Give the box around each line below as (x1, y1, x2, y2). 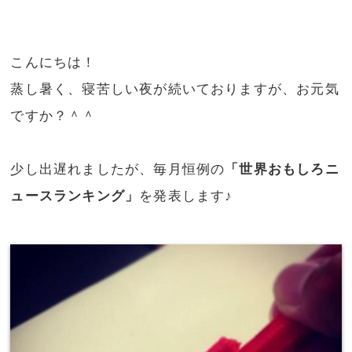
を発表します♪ (139, 189, 233, 204)
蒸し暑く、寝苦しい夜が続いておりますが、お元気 (10, 82, 339, 97)
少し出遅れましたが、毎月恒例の (10, 162, 225, 178)
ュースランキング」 (10, 189, 140, 204)
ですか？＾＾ (10, 108, 97, 124)
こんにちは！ (10, 55, 97, 71)
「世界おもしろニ (225, 162, 339, 178)
